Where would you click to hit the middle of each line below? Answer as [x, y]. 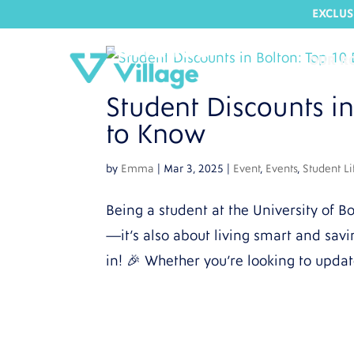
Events [282, 169]
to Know [156, 135]
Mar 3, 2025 [194, 169]
